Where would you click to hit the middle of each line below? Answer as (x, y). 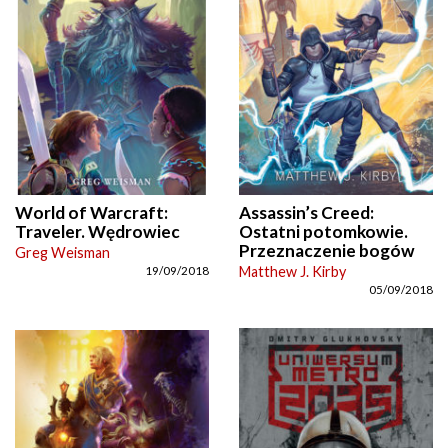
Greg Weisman (62, 252)
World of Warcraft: (91, 212)
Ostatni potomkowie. (323, 231)
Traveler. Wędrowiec (97, 231)
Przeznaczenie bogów (327, 250)
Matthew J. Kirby (292, 271)
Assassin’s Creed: (306, 212)
